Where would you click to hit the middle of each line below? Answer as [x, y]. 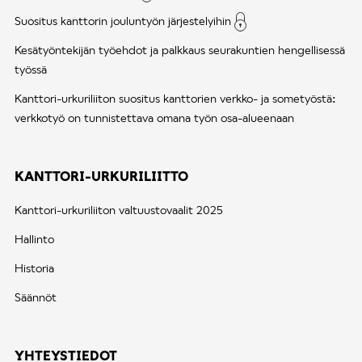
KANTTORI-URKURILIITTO [101, 175]
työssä [31, 69]
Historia [34, 267]
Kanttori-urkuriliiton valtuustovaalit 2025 [119, 209]
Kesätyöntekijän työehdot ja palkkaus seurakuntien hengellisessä [180, 49]
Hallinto [34, 238]
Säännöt [36, 297]
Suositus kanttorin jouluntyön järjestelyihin [123, 20]
